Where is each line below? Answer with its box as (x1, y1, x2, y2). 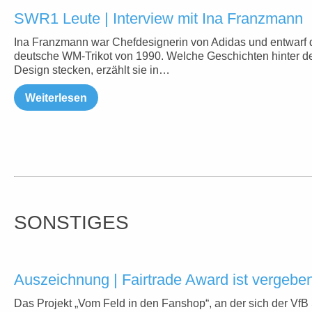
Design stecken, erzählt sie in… (14, 64, 170, 76)
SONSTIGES (14, 212, 129, 233)
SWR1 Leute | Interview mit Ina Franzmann (14, 10, 303, 27)
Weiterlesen (25, 92, 87, 104)
